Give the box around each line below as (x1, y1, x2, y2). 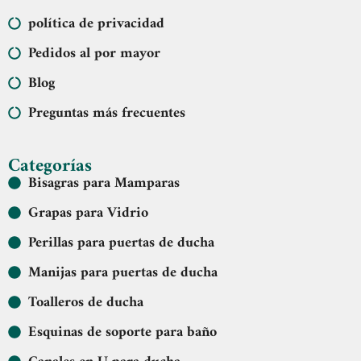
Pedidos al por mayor (28, 40, 160, 66)
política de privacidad (28, 10, 164, 36)
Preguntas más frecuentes (28, 100, 185, 126)
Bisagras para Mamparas (28, 170, 180, 196)
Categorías (8, 149, 92, 183)
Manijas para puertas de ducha (28, 259, 218, 285)
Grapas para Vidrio (28, 200, 148, 226)
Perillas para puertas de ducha (28, 230, 214, 255)
